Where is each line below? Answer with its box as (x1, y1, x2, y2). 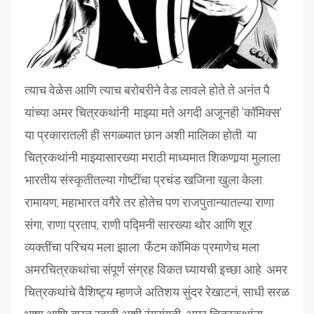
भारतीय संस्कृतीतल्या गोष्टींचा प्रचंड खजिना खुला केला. (25, 172, 264, 188)
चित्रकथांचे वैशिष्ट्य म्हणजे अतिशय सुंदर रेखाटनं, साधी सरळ (25, 285, 289, 300)
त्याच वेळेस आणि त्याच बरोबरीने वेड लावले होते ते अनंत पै (25, 83, 270, 98)
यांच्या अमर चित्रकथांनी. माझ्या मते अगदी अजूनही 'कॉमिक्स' (25, 105, 282, 121)
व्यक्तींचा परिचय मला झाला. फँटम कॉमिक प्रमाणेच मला (25, 240, 259, 255)
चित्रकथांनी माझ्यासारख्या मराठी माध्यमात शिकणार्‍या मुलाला (25, 150, 280, 165)
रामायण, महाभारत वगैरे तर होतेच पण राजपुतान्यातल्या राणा (25, 195, 274, 210)
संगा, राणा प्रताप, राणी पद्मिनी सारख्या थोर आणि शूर (25, 217, 252, 233)
